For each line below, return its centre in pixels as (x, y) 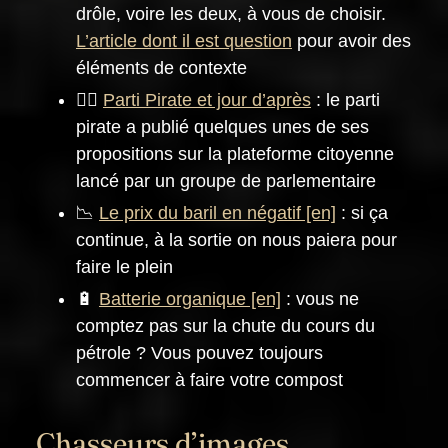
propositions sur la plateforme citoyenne (235, 154)
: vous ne (320, 299)
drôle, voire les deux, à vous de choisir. (231, 14)
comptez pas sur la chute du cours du (225, 326)
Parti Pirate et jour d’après (207, 100)
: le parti (345, 100)
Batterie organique (172, 299)
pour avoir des (351, 41)
